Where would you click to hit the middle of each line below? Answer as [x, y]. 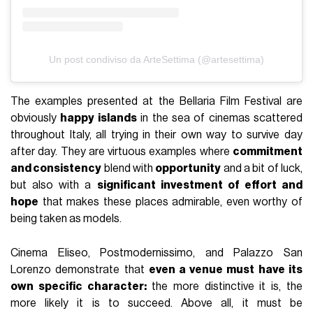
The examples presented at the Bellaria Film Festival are [156, 101]
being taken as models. [66, 218]
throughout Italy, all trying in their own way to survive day [156, 134]
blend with [129, 168]
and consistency [56, 168]
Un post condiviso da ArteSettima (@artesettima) [156, 59]
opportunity [188, 168]
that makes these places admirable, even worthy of [170, 202]
